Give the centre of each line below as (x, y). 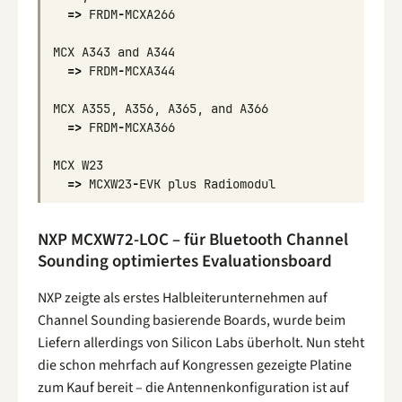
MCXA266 (150, 15)
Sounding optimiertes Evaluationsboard (185, 262)
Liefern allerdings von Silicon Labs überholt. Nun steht (201, 343)
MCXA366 (150, 128)
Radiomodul (240, 184)
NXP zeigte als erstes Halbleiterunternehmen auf (183, 298)
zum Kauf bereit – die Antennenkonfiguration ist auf (193, 388)
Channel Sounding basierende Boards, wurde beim (192, 321)
